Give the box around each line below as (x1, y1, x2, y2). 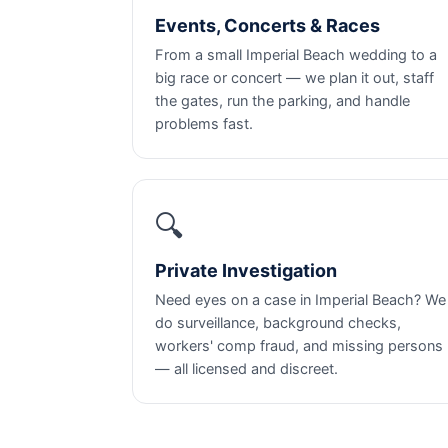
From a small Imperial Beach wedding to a (155, 46, 437, 64)
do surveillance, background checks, (155, 314, 401, 332)
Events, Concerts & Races (155, 15, 380, 36)
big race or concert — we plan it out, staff (155, 69, 434, 87)
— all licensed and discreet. (155, 360, 338, 378)
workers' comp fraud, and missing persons (155, 337, 443, 355)
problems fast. (155, 115, 253, 133)
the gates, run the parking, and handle (155, 92, 410, 110)
